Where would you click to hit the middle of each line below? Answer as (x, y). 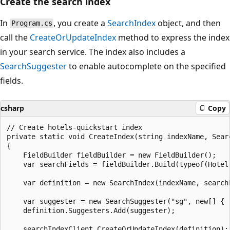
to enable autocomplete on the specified (146, 66)
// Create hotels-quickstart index (74, 127)
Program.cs (32, 23)
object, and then (188, 23)
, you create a (81, 23)
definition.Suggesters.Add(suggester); (91, 210)
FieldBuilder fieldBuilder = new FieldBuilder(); (111, 155)
